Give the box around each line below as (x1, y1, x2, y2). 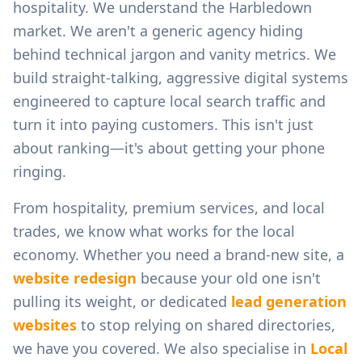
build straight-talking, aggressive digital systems (13, 68, 348, 87)
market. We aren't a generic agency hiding (13, 21, 303, 40)
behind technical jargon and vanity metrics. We (13, 44, 336, 64)
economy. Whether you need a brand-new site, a (13, 245, 344, 264)
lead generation (231, 292, 347, 311)
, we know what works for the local (57, 221, 295, 241)
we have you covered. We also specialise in (13, 339, 310, 358)
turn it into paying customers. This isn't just (13, 115, 314, 134)
